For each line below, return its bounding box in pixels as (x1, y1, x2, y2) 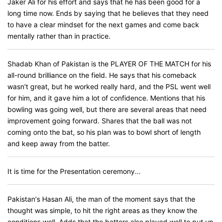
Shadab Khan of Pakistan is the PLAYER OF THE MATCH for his (7, 59, 211, 68)
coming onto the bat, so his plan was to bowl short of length (7, 128, 201, 136)
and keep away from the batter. (7, 139, 110, 148)
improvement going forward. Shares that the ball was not (7, 116, 192, 125)
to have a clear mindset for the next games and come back (7, 20, 199, 29)
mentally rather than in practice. (7, 32, 111, 40)
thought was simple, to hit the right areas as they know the (7, 206, 197, 215)
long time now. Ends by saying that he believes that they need (7, 9, 209, 17)
